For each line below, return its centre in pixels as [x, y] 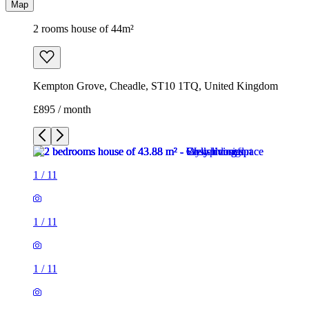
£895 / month [62, 110]
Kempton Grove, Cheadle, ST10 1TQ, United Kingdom [156, 86]
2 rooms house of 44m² [83, 29]
